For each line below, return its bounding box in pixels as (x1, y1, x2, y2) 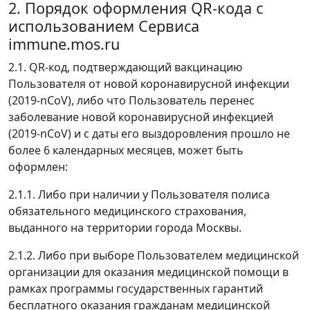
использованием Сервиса (8, 16, 199, 36)
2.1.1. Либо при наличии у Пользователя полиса (8, 187, 270, 202)
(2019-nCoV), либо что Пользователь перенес (8, 93, 255, 108)
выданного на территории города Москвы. (8, 220, 241, 235)
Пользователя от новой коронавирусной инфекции (8, 76, 289, 91)
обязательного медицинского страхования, (8, 203, 246, 219)
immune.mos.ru (8, 34, 120, 54)
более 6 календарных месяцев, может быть (8, 143, 244, 158)
